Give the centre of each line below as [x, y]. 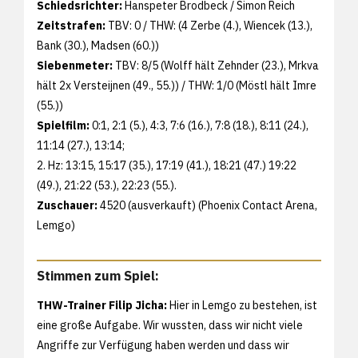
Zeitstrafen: [71, 26]
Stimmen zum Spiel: [99, 276]
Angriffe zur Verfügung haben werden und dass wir [163, 345]
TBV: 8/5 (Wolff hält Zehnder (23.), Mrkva [216, 66]
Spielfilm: [63, 126]
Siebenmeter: [75, 66]
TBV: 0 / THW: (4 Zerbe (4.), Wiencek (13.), [209, 26]
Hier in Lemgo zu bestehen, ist [242, 305]
